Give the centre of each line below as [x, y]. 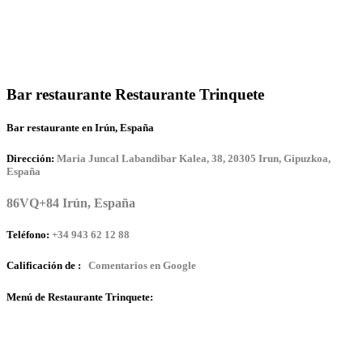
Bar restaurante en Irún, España [80, 127]
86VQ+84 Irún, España [71, 203]
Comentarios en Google [141, 266]
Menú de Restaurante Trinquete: [80, 297]
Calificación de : [45, 266]
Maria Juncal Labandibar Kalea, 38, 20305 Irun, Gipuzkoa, [194, 158]
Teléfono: [28, 235]
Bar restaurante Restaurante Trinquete [135, 94]
